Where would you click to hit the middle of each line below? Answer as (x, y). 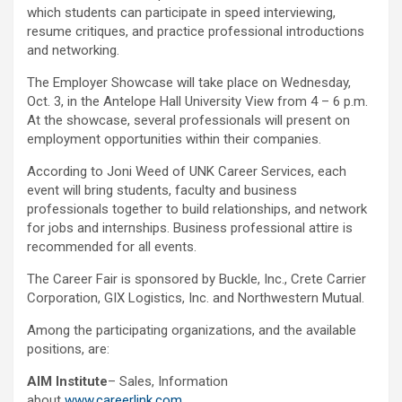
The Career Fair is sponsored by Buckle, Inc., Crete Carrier (197, 280)
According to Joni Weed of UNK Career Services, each (187, 172)
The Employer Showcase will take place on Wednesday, (189, 83)
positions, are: (68, 350)
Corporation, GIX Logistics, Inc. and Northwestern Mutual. (196, 298)
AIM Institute (67, 382)
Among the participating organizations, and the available (192, 331)
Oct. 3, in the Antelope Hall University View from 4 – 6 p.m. (197, 102)
